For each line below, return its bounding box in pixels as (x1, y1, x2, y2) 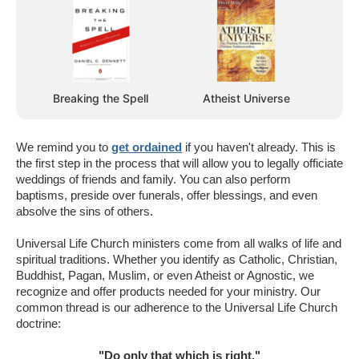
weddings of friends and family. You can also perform (16, 171, 291, 186)
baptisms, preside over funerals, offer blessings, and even (16, 188, 317, 202)
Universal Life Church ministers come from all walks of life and (16, 236, 341, 250)
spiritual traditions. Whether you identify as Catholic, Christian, (16, 252, 337, 266)
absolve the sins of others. (16, 204, 153, 218)
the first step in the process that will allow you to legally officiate (16, 155, 343, 170)
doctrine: (16, 316, 61, 330)
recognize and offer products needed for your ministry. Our (16, 284, 321, 298)
